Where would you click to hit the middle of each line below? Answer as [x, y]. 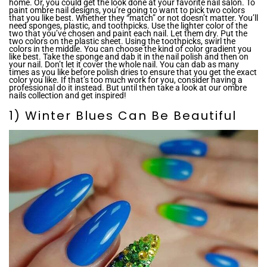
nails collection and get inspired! [68, 96]
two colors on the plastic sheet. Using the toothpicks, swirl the [122, 41]
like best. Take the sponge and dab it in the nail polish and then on [129, 57]
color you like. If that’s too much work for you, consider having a [126, 80]
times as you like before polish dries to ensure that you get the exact [133, 72]
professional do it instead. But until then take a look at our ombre [128, 88]
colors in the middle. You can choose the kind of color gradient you [130, 49]
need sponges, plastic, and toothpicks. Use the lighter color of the [128, 26]
